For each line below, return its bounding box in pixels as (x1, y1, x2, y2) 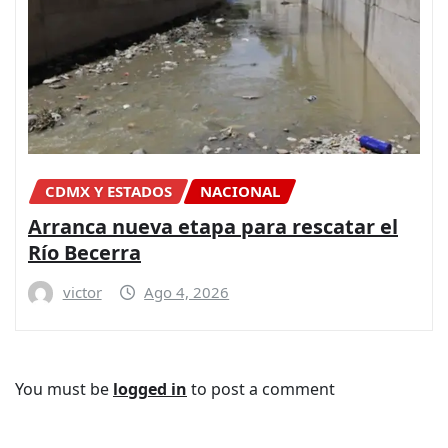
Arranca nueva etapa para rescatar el (28, 212, 398, 240)
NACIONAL (200, 181, 280, 202)
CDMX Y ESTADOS (45, 181, 172, 202)
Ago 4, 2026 (144, 281, 230, 302)
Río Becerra (28, 238, 141, 266)
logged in (113, 378, 187, 401)
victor (62, 281, 102, 302)
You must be (15, 378, 113, 401)
